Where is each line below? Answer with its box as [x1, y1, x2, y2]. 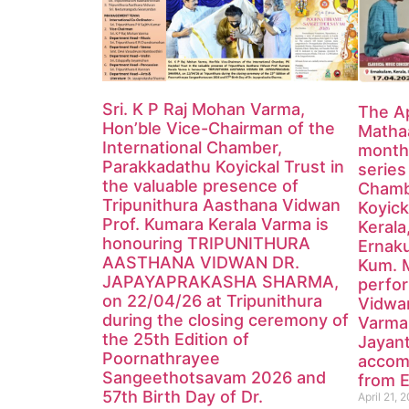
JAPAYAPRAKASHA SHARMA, [102, 271, 339, 291]
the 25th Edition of [102, 329, 249, 349]
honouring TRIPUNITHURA [102, 233, 310, 253]
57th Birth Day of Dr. [102, 386, 263, 406]
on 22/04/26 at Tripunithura [102, 290, 322, 310]
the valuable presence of [102, 175, 299, 195]
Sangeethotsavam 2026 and [102, 367, 326, 387]
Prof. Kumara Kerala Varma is [102, 214, 329, 234]
